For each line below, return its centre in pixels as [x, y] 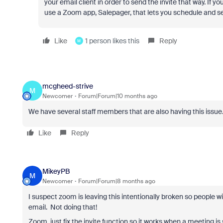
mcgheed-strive [67, 86]
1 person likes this [112, 41]
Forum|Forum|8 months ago [116, 181]
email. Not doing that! [62, 207]
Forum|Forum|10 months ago [117, 96]
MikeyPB [56, 171]
